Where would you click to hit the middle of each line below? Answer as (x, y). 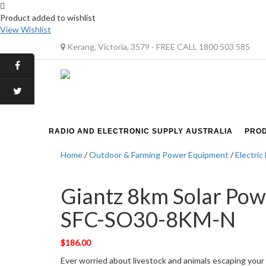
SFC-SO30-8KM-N (148, 219)
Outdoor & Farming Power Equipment (159, 155)
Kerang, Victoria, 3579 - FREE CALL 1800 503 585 (158, 47)
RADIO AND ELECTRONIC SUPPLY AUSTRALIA (141, 132)
